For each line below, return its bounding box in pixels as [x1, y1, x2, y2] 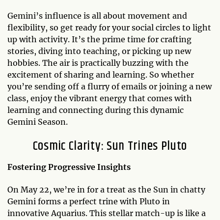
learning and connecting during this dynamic [7, 105, 184, 115]
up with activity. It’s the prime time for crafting [7, 34, 192, 44]
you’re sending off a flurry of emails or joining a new [7, 81, 212, 91]
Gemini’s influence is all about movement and [7, 10, 187, 21]
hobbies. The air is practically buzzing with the [7, 57, 189, 68]
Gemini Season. [7, 116, 68, 127]
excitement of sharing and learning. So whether [7, 69, 194, 80]
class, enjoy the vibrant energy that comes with [7, 93, 192, 103]
